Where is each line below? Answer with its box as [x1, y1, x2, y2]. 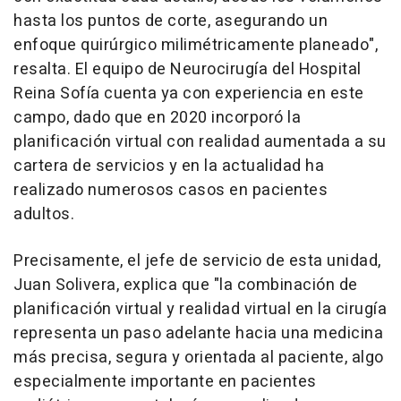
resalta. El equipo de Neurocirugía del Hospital [13, 57, 362, 82]
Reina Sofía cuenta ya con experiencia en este [13, 81, 364, 107]
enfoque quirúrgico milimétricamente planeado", [13, 33, 378, 58]
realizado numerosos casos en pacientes [13, 178, 328, 203]
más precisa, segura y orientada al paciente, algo [13, 346, 384, 371]
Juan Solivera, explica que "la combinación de [13, 273, 358, 298]
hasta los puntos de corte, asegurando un [13, 9, 328, 34]
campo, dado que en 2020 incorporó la [13, 106, 301, 131]
